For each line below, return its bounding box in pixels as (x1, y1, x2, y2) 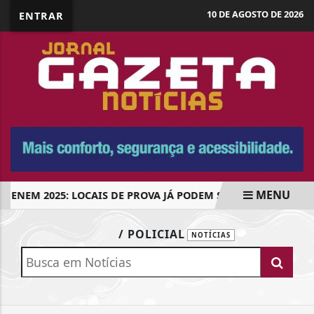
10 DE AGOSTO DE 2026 (206, 8, 303, 20)
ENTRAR (19, 9, 64, 22)
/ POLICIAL (118, 226, 185, 243)
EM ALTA (42, 214, 89, 231)
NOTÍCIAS (191, 231, 231, 240)
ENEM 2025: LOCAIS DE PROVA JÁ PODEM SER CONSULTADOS (6, 189, 310, 203)
